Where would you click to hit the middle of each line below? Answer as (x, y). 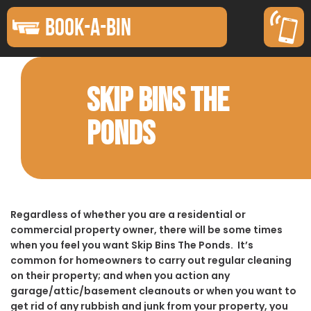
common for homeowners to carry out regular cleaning (151, 260)
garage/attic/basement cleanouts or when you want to (153, 291)
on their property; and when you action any (120, 275)
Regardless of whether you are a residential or (128, 214)
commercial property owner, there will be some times (146, 229)
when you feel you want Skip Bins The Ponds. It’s (132, 245)
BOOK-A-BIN (88, 27)
